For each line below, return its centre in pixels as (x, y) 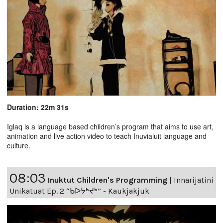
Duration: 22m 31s (38, 107)
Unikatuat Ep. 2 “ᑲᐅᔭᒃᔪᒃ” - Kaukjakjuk (79, 191)
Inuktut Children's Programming (108, 180)
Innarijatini (194, 180)
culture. (19, 145)
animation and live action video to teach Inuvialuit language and (107, 136)
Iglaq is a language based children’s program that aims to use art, (110, 126)
